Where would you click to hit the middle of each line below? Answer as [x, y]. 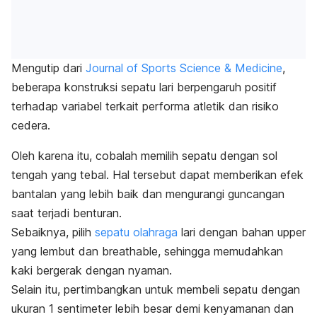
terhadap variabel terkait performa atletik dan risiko [145, 106]
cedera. [31, 126]
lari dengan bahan [227, 232]
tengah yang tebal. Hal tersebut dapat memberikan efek [157, 175]
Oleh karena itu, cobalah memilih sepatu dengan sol [144, 156]
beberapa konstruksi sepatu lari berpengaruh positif [144, 87]
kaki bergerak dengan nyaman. [92, 271]
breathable [130, 252]
